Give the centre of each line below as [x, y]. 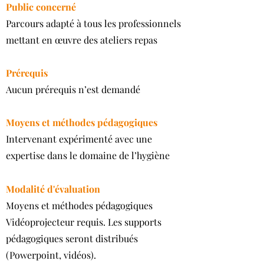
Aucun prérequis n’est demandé [73, 89]
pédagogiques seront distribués [72, 238]
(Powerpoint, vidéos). [51, 255]
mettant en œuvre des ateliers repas [82, 40]
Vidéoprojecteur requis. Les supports [84, 222]
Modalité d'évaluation [53, 189]
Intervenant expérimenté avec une [79, 139]
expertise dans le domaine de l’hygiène [88, 155]
